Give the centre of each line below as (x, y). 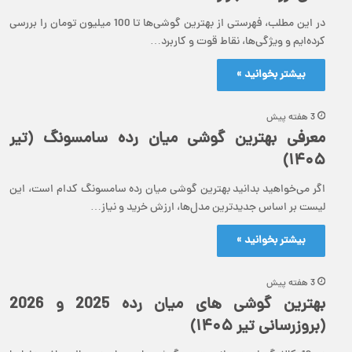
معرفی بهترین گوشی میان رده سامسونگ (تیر (167, 140)
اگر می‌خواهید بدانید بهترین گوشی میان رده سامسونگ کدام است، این (167, 190)
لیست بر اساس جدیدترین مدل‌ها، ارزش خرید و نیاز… (208, 208)
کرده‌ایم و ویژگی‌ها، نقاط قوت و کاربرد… (238, 42)
